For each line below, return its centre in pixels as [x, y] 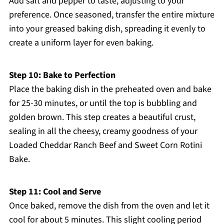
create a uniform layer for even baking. [81, 43]
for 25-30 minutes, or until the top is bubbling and [103, 103]
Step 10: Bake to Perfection [62, 75]
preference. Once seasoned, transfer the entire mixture [111, 15]
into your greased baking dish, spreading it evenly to [107, 29]
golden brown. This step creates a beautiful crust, [102, 117]
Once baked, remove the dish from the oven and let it [109, 206]
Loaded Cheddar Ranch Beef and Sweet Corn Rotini [105, 145]
